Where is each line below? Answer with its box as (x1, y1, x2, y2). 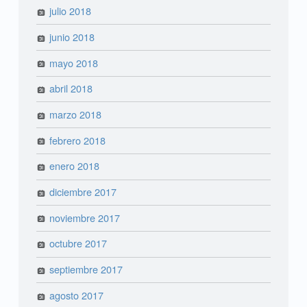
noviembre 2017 (49, 210, 121, 225)
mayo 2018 (49, 55, 99, 70)
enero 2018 (49, 158, 100, 173)
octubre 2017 (49, 236, 108, 251)
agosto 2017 (49, 287, 104, 302)
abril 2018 (49, 81, 93, 96)
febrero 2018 (49, 132, 106, 147)
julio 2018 (49, 3, 92, 19)
